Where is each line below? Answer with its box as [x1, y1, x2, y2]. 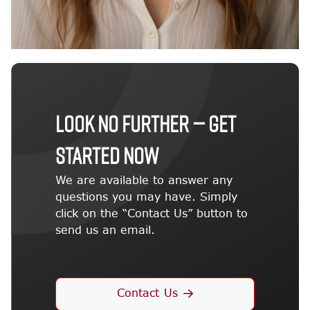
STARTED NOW [55, 139, 159, 170]
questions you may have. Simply [55, 189, 237, 204]
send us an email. [55, 222, 155, 237]
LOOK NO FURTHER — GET [55, 107, 236, 138]
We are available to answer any [55, 172, 232, 188]
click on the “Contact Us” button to [55, 206, 248, 221]
